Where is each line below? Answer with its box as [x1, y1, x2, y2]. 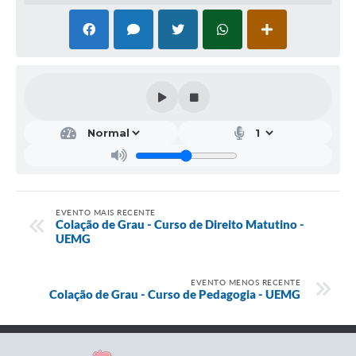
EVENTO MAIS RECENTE [56, 207, 156, 217]
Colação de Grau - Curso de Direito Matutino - [56, 216, 304, 231]
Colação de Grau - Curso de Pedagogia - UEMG [49, 286, 300, 301]
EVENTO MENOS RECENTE [191, 277, 300, 287]
